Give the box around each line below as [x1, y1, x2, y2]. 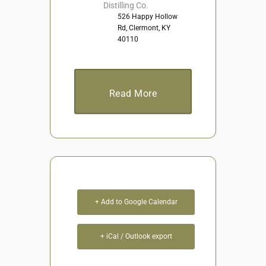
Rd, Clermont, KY [118, 23, 170, 32]
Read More [109, 87, 157, 99]
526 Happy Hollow [118, 12, 178, 21]
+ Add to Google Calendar [94, 197, 178, 206]
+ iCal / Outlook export [100, 232, 172, 240]
